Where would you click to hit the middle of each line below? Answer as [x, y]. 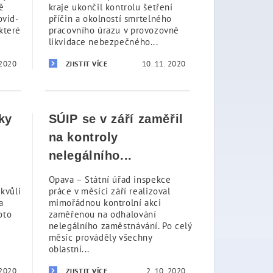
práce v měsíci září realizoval [109, 191]
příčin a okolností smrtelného [110, 19]
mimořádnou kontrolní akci [105, 203]
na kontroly [83, 137]
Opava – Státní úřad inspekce [110, 179]
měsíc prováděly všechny [100, 237]
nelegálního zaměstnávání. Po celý [120, 226]
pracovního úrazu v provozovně [114, 30]
